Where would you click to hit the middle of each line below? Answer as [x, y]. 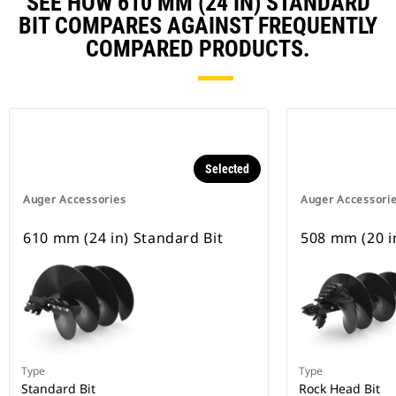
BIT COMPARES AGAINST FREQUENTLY [198, 26]
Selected [227, 169]
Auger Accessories [75, 200]
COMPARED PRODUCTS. [198, 49]
